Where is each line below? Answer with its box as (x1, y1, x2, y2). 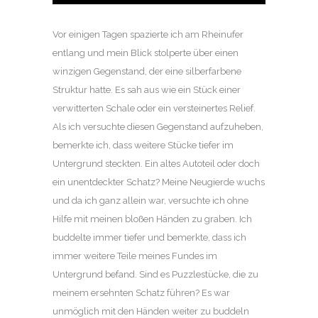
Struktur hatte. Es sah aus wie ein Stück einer (53, 84, 241, 96)
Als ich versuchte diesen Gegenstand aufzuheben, (53, 121, 263, 133)
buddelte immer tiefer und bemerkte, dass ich (53, 232, 246, 243)
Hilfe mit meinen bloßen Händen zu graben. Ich (53, 214, 252, 225)
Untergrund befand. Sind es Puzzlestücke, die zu (53, 269, 258, 280)
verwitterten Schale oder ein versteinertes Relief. (53, 103, 256, 114)
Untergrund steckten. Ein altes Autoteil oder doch (53, 158, 260, 170)
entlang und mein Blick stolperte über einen (53, 48, 238, 59)
